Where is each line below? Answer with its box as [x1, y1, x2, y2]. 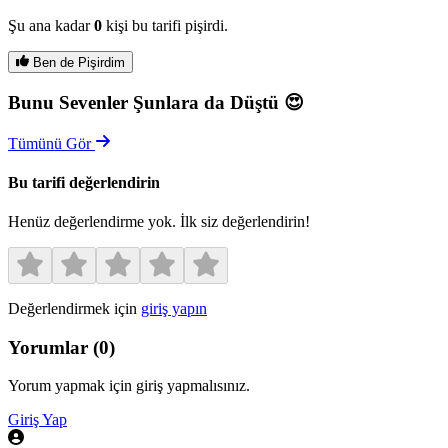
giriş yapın [141, 300, 207, 318]
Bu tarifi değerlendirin [8, 173, 160, 191]
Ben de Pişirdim [29, 55, 126, 71]
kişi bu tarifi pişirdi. [102, 16, 228, 34]
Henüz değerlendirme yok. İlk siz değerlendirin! [8, 213, 310, 231]
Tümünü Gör [8, 134, 95, 152]
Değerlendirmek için [8, 300, 141, 318]
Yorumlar [8, 336, 93, 358]
